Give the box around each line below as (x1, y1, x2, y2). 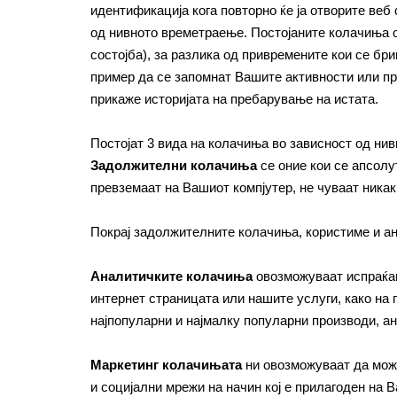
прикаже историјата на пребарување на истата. (90, 91, 378, 106)
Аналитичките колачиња (90, 269, 253, 284)
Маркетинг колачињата (90, 357, 242, 372)
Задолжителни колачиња (90, 158, 257, 173)
